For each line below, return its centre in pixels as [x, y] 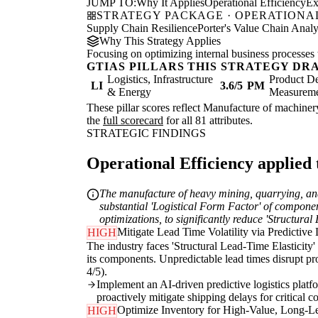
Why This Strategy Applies [160, 41]
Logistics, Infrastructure [160, 79]
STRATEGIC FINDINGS [146, 133]
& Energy [129, 92]
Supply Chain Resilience [142, 28]
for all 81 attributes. [208, 121]
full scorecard [133, 121]
